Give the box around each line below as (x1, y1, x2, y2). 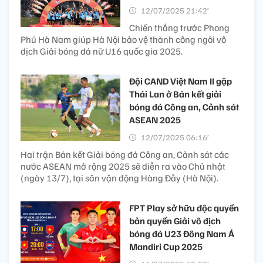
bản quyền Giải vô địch (129, 215, 221, 227)
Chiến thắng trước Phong (129, 22, 230, 34)
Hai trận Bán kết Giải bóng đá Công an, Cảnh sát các (21, 149, 229, 161)
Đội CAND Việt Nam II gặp (129, 75, 232, 87)
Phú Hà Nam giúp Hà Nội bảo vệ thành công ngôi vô (21, 33, 226, 46)
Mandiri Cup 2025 (129, 241, 203, 253)
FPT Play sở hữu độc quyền (129, 202, 239, 214)
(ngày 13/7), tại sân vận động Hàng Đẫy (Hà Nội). (21, 172, 218, 184)
